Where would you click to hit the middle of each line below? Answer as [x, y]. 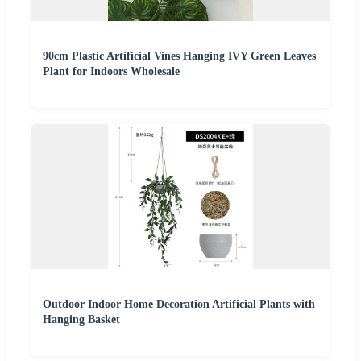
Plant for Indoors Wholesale [111, 71]
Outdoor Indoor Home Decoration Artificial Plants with [179, 304]
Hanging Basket [81, 319]
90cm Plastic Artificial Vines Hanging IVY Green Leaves [179, 56]
